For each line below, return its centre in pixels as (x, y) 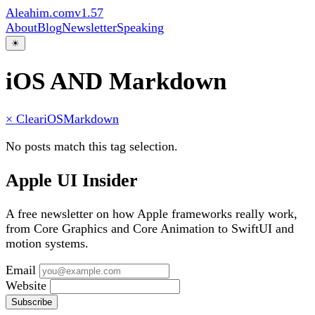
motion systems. (47, 243)
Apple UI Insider (72, 180)
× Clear (25, 119)
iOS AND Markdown (116, 81)
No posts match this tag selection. (92, 146)
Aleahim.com (40, 13)
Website (28, 286)
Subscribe (32, 302)
